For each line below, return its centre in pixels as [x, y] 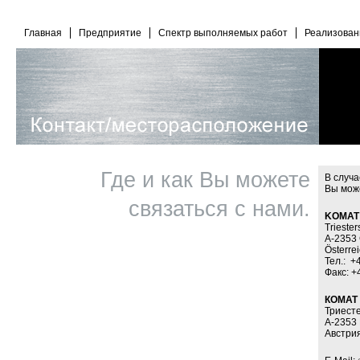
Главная [43, 33]
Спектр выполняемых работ [223, 33]
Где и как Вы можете [205, 180]
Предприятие [110, 33]
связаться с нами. [219, 209]
